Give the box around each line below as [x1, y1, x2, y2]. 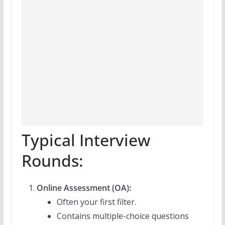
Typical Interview [21, 129, 150, 151]
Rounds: [21, 150, 83, 172]
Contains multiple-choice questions [56, 210, 189, 222]
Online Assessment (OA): [36, 182, 131, 194]
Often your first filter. [56, 196, 136, 208]
